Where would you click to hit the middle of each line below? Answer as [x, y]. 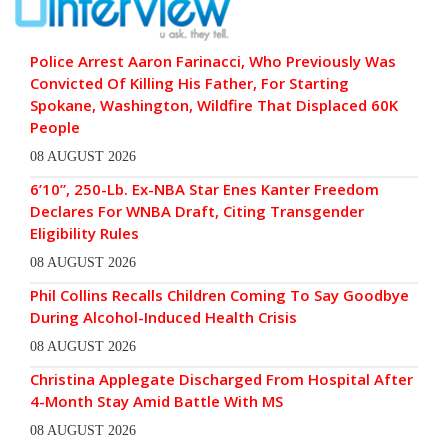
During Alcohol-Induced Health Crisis [165, 316]
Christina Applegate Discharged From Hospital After [221, 378]
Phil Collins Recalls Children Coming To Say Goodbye [219, 294]
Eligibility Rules [84, 232]
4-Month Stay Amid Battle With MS [156, 400]
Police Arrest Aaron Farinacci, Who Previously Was [213, 60]
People [55, 126]
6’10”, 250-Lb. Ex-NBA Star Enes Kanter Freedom [204, 188]
